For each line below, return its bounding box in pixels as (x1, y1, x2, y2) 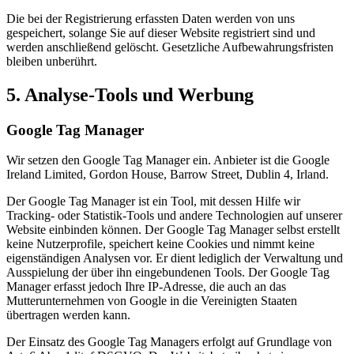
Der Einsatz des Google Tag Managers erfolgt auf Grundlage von (6, 335, 332, 349)
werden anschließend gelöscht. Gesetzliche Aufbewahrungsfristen (6, 40, 333, 54)
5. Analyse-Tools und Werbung (6, 84, 254, 105)
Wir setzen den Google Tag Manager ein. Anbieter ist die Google (6, 153, 330, 168)
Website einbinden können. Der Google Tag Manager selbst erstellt (6, 223, 340, 237)
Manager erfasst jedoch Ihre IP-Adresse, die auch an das (6, 280, 286, 294)
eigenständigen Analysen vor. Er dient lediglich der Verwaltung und (6, 251, 343, 265)
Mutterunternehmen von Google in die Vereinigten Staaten (6, 294, 297, 308)
